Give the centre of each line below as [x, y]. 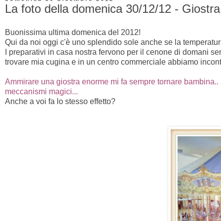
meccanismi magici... [41, 91]
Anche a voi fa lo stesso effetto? [60, 101]
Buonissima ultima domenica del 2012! [73, 32]
